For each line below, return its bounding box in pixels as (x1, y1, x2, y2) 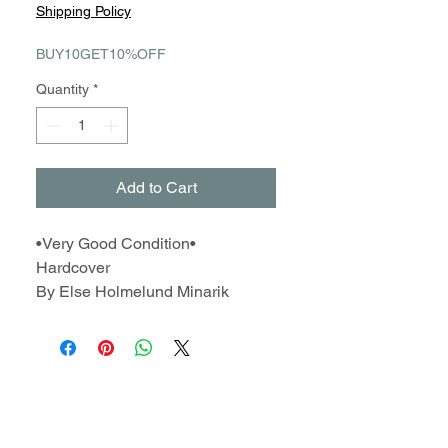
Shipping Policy (36, 3, 131, 19)
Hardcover (36, 258, 110, 277)
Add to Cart (115, 178, 197, 197)
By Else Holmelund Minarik (36, 282, 229, 301)
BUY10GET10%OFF (36, 46, 166, 62)
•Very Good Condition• (36, 234, 196, 253)
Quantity (36, 81, 89, 97)
